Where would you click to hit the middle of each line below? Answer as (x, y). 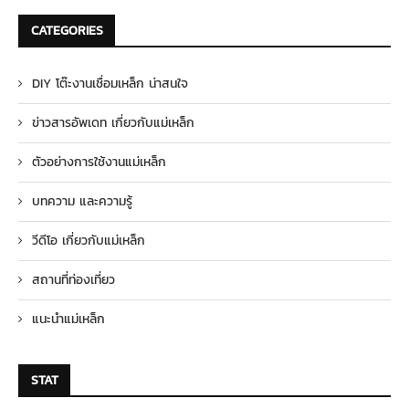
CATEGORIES (67, 31)
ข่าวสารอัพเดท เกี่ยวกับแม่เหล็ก (113, 123)
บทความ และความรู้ (82, 202)
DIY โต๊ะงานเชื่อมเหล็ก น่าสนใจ (110, 84)
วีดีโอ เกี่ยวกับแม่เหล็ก (89, 241)
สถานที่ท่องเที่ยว (73, 280)
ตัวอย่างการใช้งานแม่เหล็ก (99, 163)
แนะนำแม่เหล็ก (68, 320)
